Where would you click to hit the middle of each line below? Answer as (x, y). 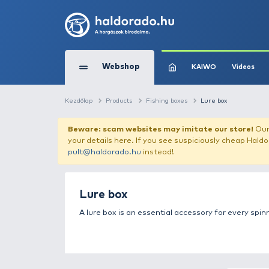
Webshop (151, 84)
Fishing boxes (208, 126)
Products (149, 126)
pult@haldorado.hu (131, 191)
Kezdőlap (98, 126)
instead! (197, 191)
